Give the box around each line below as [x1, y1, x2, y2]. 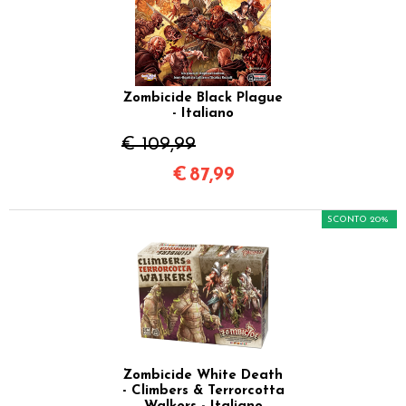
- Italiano [172, 107, 234, 121]
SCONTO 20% [327, 215, 389, 226]
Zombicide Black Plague [123, 92, 283, 106]
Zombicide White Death [123, 369, 283, 383]
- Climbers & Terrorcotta [121, 384, 285, 399]
